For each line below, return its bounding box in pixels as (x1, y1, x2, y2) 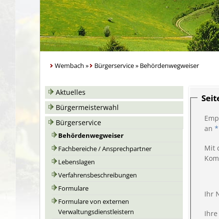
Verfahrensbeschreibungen (58, 171, 137, 179)
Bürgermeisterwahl (56, 103, 119, 112)
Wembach (55, 62, 84, 70)
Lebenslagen (58, 158, 95, 166)
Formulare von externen (58, 197, 129, 206)
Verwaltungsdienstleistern (58, 208, 134, 216)
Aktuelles (56, 88, 86, 97)
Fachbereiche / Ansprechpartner (58, 145, 152, 153)
